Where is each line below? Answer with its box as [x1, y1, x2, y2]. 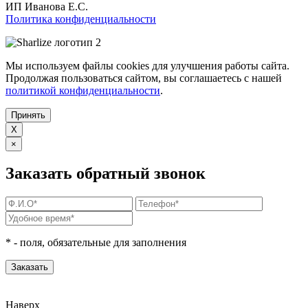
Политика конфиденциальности [5, 12, 156, 25]
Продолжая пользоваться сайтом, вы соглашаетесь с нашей [5, 71, 282, 84]
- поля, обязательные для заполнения [11, 236, 186, 249]
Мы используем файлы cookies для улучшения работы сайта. [5, 59, 289, 71]
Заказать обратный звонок [5, 164, 206, 183]
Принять [11, 109, 45, 120]
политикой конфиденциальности [5, 84, 160, 96]
